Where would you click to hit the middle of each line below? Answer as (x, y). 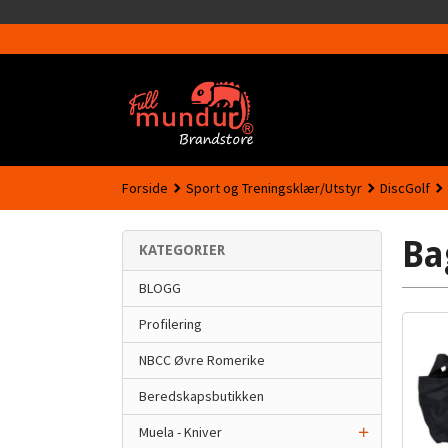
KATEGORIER (182, 250)
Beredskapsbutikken (201, 396)
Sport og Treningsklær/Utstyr (274, 188)
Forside (145, 188)
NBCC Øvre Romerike (202, 360)
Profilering (170, 324)
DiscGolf (405, 188)
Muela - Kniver (180, 432)
